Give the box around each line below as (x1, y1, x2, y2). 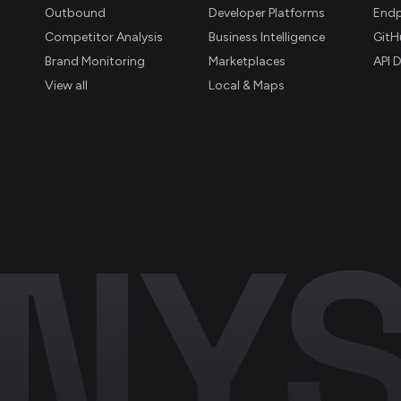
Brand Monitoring (44, 54, 145, 69)
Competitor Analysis (44, 30, 163, 45)
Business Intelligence (209, 30, 326, 45)
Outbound (44, 5, 106, 21)
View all (44, 78, 88, 93)
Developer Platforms (209, 5, 326, 21)
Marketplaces (209, 54, 286, 69)
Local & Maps (209, 78, 286, 93)
